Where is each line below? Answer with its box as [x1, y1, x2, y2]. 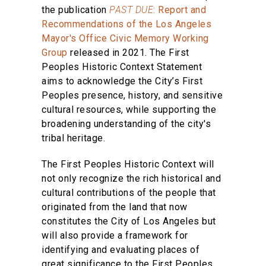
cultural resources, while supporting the [42, 103, 216, 115]
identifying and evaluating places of [42, 243, 199, 255]
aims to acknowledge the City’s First [42, 75, 202, 87]
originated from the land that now [42, 201, 188, 213]
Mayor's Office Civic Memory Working [42, 32, 209, 44]
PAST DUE [109, 4, 153, 15]
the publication [42, 4, 109, 15]
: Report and [153, 4, 206, 15]
